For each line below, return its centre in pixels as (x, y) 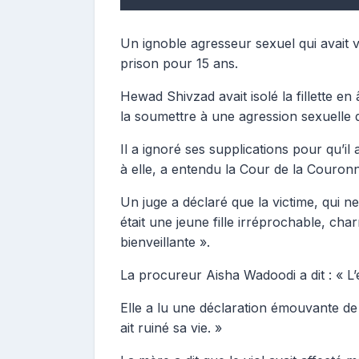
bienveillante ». (165, 242)
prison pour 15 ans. (179, 63)
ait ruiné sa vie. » (171, 328)
